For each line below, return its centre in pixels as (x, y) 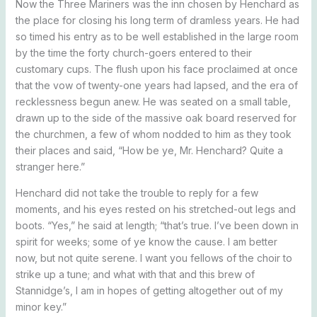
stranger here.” (50, 167)
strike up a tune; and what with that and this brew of (135, 274)
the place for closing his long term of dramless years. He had (157, 20)
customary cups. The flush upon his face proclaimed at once (156, 69)
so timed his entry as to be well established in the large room (157, 36)
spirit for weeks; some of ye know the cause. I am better (146, 242)
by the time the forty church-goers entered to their (133, 53)
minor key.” (41, 307)
